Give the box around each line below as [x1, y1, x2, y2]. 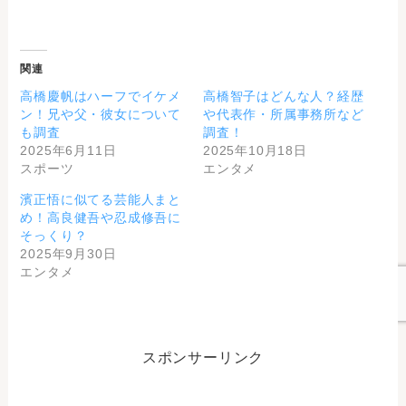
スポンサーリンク [141, 348, 265, 365]
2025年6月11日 [20, 143, 117, 158]
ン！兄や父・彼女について [20, 107, 182, 121]
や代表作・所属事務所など [203, 107, 364, 121]
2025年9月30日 [20, 246, 117, 261]
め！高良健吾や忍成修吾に [20, 210, 182, 225]
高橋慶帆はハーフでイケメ [20, 89, 182, 103]
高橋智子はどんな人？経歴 [203, 89, 364, 103]
